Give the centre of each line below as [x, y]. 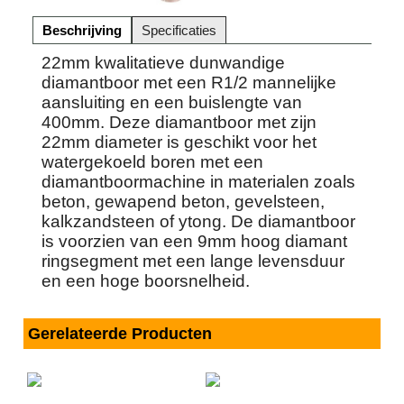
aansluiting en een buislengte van [172, 102]
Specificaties [179, 30]
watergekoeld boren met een [152, 161]
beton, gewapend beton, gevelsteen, [183, 201]
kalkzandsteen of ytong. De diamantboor [198, 221]
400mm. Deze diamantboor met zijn [179, 122]
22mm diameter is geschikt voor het [179, 142]
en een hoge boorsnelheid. [146, 280]
